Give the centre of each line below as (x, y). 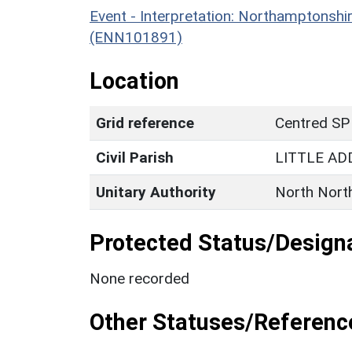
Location (134, 81)
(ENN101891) (136, 37)
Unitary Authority (156, 192)
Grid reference (145, 123)
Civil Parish (135, 157)
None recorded (139, 278)
